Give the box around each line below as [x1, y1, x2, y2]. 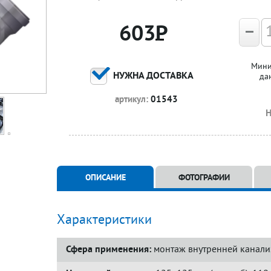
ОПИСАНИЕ [85, 173, 126, 183]
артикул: [115, 94, 151, 106]
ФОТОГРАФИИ [178, 173, 230, 183]
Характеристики [57, 212, 152, 229]
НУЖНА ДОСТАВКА [113, 70, 194, 82]
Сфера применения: [66, 244, 151, 256]
